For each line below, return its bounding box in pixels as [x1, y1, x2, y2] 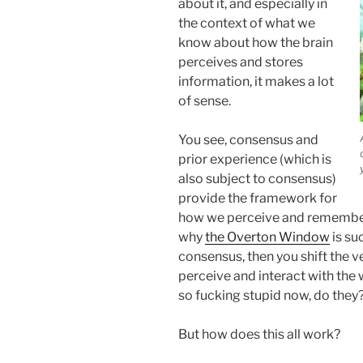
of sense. [178, 93, 231, 109]
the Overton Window [205, 229, 330, 246]
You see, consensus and [178, 132, 318, 148]
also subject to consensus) [178, 171, 336, 187]
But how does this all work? [178, 327, 340, 343]
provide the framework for [178, 190, 337, 207]
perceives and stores [178, 54, 303, 70]
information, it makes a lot [178, 74, 334, 90]
